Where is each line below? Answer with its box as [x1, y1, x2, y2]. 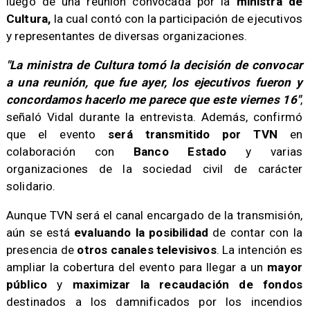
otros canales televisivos [77, 243, 217, 257]
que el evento [6, 127, 109, 142]
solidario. [6, 179, 56, 194]
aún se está [6, 226, 75, 240]
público [6, 277, 48, 292]
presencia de [6, 243, 77, 257]
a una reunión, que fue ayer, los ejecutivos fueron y [6, 75, 303, 90]
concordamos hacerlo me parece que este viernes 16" [6, 93, 300, 107]
